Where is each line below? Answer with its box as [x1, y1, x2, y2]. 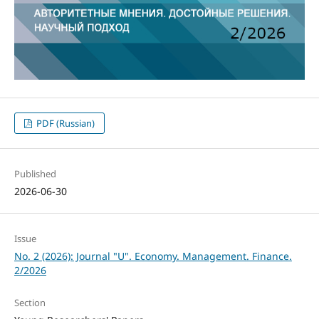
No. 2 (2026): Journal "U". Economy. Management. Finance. [14, 249, 292, 263]
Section [14, 296, 46, 309]
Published [14, 167, 56, 180]
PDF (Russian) [34, 116, 95, 130]
